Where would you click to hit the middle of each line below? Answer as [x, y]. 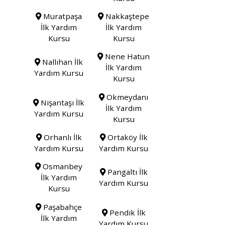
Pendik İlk [126, 212]
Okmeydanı [127, 97]
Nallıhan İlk [62, 62]
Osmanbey [62, 166]
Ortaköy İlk [126, 137]
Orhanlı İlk [62, 137]
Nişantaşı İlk [62, 102]
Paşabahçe [62, 207]
